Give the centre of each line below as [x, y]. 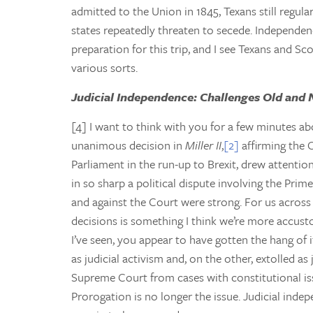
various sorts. [104, 67]
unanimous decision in [128, 145]
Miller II [203, 145]
